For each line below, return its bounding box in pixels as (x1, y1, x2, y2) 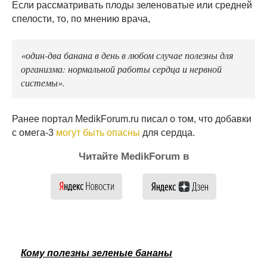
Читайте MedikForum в (78, 150, 189, 162)
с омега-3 (12, 127, 56, 138)
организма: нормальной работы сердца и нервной (21, 61, 222, 75)
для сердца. (140, 127, 195, 138)
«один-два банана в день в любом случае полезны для (21, 48, 233, 61)
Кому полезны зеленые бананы (21, 247, 172, 258)
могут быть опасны (56, 127, 140, 138)
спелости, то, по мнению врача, (12, 13, 150, 24)
